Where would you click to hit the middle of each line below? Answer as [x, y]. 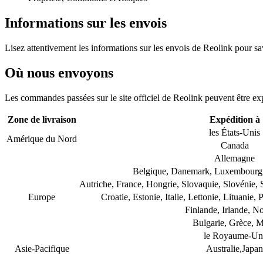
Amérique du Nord [42, 139]
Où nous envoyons [59, 73]
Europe [42, 197]
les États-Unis [235, 132]
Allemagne [235, 158]
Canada [235, 145]
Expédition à [235, 119]
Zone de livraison [42, 119]
